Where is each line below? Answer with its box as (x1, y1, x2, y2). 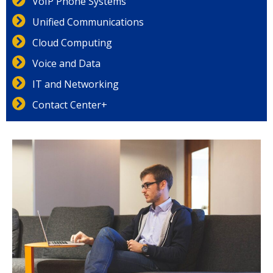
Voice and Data (32, 56, 101, 70)
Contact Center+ (32, 97, 107, 112)
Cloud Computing (32, 35, 112, 49)
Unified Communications (32, 15, 144, 29)
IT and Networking (32, 77, 119, 91)
